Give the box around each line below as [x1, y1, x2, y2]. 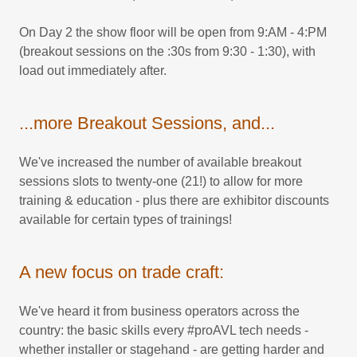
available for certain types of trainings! [19, 213, 232, 227]
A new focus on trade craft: [19, 262, 224, 283]
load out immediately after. [19, 64, 167, 78]
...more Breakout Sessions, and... [19, 113, 275, 134]
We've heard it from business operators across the [19, 304, 300, 319]
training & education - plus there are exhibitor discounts [19, 194, 329, 208]
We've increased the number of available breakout [19, 155, 301, 170]
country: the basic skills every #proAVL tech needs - [19, 324, 308, 338]
